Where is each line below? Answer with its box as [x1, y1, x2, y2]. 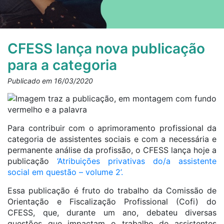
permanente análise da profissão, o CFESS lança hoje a [7, 145, 216, 155]
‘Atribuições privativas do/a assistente [57, 156, 216, 166]
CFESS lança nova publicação [7, 40, 205, 57]
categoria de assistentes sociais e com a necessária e [7, 134, 216, 144]
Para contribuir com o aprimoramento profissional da [7, 123, 216, 133]
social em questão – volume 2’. [7, 167, 123, 177]
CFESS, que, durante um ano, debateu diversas [7, 207, 216, 217]
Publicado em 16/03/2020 [7, 76, 93, 85]
